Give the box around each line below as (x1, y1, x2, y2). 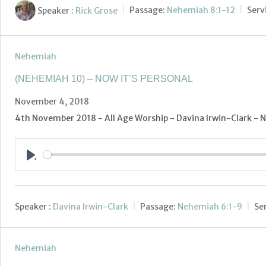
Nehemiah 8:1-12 (167, 5, 235, 16)
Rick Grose (75, 5, 118, 16)
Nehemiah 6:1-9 (178, 201, 242, 213)
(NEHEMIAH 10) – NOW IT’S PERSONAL (15, 74, 193, 84)
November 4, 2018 (15, 96, 89, 107)
